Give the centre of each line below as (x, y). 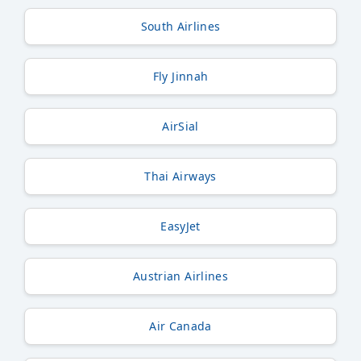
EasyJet (180, 226)
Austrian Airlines (180, 276)
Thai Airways (180, 176)
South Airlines (180, 26)
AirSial (180, 126)
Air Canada (180, 326)
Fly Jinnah (180, 76)
